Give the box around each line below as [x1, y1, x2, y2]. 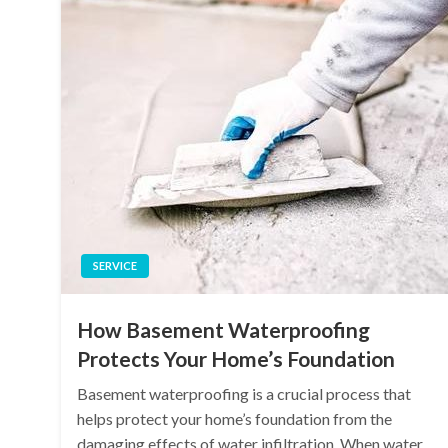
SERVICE [93, 259, 138, 272]
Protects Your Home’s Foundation [77, 346, 396, 371]
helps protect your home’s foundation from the [77, 409, 393, 428]
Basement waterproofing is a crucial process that [77, 384, 412, 403]
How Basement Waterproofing [77, 317, 371, 342]
